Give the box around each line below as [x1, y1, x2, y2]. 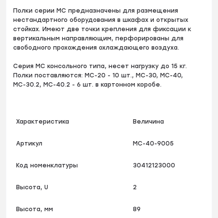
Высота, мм [16, 206, 54, 213]
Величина [133, 118, 164, 126]
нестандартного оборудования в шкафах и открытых [13, 17, 189, 24]
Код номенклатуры [16, 162, 78, 169]
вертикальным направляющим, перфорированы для [13, 35, 184, 42]
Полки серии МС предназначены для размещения [13, 7, 179, 15]
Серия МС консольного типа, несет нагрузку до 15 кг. [13, 63, 187, 70]
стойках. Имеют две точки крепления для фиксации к [13, 26, 192, 33]
